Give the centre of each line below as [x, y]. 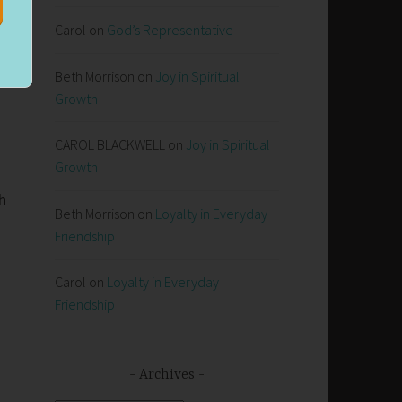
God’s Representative [170, 30]
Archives [167, 375]
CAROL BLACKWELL [110, 145]
